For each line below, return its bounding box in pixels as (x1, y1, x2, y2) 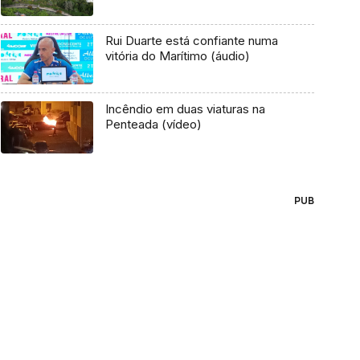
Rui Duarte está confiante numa (104, 32, 278, 48)
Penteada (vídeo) (104, 117, 202, 133)
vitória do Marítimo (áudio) (104, 47, 250, 63)
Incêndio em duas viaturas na (104, 101, 265, 117)
